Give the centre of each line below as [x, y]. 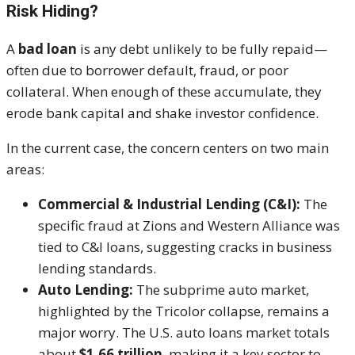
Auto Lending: [86, 290]
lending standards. [97, 269]
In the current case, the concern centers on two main [168, 148]
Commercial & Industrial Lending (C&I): [169, 204]
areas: [25, 170]
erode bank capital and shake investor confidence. [162, 113]
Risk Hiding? [52, 11]
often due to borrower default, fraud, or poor [147, 71]
